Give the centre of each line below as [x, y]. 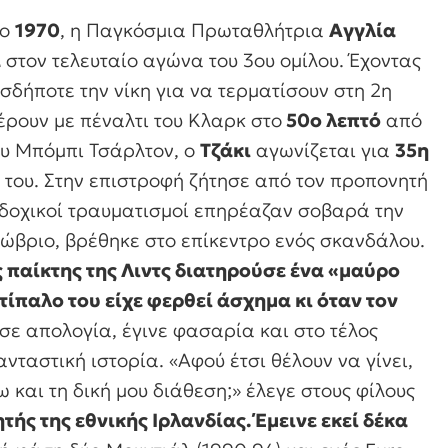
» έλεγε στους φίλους [323, 390]
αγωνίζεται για [323, 150]
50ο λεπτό [331, 120]
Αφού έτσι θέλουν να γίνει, [295, 360]
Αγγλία [362, 30]
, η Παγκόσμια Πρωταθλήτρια [194, 30]
